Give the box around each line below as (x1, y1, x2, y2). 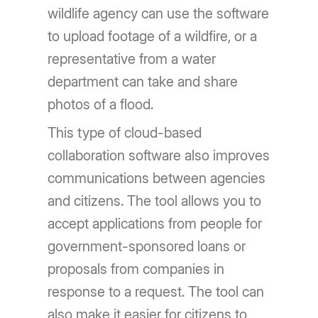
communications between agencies (48, 170, 266, 187)
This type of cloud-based (48, 124, 202, 141)
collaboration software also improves (48, 147, 270, 164)
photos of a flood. (48, 96, 154, 113)
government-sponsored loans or (48, 238, 246, 255)
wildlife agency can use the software (48, 5, 270, 22)
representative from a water (48, 50, 216, 67)
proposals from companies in (48, 261, 225, 278)
